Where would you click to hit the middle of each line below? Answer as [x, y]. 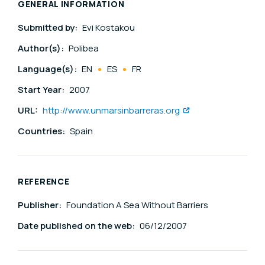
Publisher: [41, 205]
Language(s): [48, 69]
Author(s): [42, 49]
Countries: [42, 131]
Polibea [84, 49]
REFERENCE [44, 182]
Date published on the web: [77, 226]
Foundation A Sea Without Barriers [137, 205]
